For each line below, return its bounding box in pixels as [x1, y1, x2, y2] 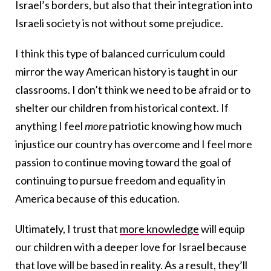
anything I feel [15, 119, 85, 132]
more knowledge [120, 221, 199, 235]
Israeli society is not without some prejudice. [15, 16, 225, 30]
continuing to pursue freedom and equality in [15, 173, 226, 187]
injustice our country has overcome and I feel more [15, 137, 252, 151]
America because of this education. [15, 191, 181, 205]
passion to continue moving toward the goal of [15, 155, 232, 169]
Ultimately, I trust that [15, 221, 120, 235]
